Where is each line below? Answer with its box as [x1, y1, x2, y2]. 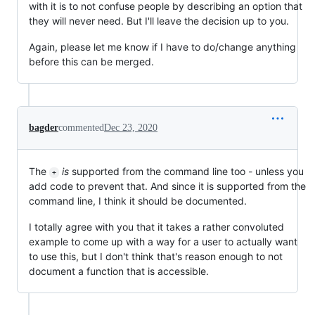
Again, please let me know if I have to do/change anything [29, 41, 296, 53]
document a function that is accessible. [29, 265, 209, 278]
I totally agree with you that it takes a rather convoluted [29, 221, 284, 233]
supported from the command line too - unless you [68, 165, 307, 178]
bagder [29, 122, 58, 134]
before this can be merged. [29, 56, 154, 68]
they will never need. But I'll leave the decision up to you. [29, 15, 289, 27]
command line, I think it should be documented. [29, 195, 247, 207]
